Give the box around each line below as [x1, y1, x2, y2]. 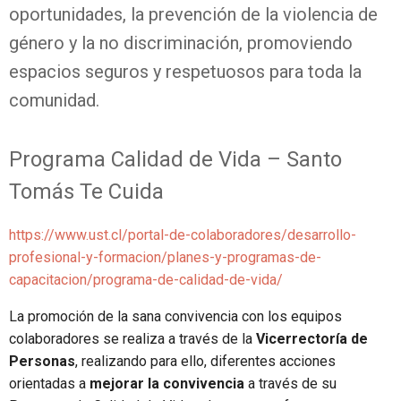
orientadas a [9, 375, 90, 393]
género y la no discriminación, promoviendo [9, 32, 353, 55]
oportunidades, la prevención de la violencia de [9, 4, 378, 26]
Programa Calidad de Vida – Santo [9, 147, 342, 173]
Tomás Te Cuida [9, 179, 164, 205]
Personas [9, 353, 75, 371]
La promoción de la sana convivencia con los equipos [9, 308, 342, 326]
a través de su [244, 375, 337, 393]
